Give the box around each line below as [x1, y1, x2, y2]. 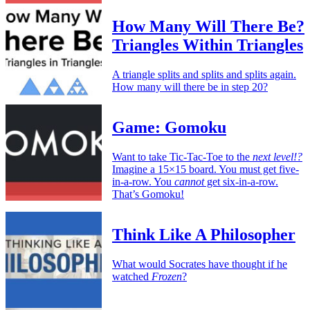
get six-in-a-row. [204, 175, 278, 188]
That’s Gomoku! [112, 188, 184, 200]
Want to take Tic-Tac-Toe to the [112, 150, 253, 163]
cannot [174, 175, 204, 188]
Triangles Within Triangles [112, 35, 303, 54]
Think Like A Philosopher [112, 225, 295, 244]
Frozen [152, 270, 182, 282]
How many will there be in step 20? [112, 80, 268, 93]
